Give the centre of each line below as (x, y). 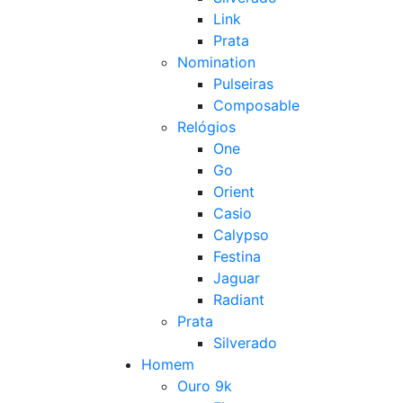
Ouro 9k (205, 386)
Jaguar (237, 278)
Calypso (241, 235)
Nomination (216, 62)
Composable (256, 105)
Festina (237, 256)
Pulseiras (243, 84)
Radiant (239, 300)
